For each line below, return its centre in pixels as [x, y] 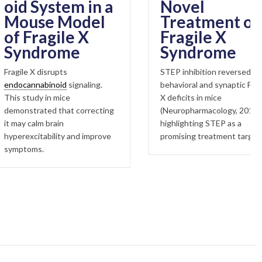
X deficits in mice [155, 98]
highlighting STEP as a [165, 123]
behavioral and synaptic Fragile [180, 85]
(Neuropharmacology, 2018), [175, 111]
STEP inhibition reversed [170, 72]
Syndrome [162, 52]
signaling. [49, 84]
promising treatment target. [175, 136]
